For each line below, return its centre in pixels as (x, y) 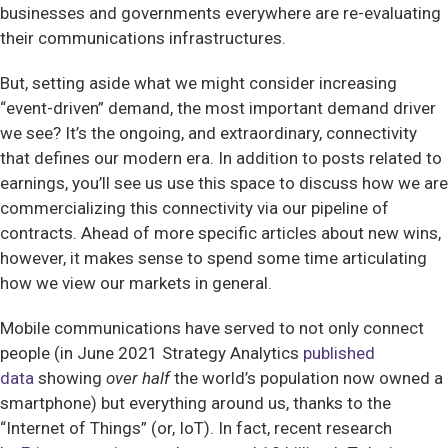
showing (70, 378)
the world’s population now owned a (306, 378)
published (339, 353)
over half (138, 378)
